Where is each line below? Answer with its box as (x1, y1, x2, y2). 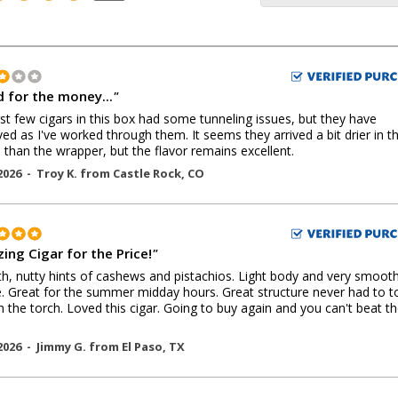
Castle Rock (113, 165, 181, 181)
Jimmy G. (36, 338, 89, 354)
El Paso (122, 338, 163, 354)
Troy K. (36, 165, 80, 181)
